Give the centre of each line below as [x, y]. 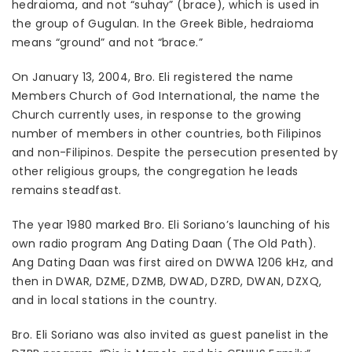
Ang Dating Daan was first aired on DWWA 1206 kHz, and [173, 263]
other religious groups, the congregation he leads [155, 172]
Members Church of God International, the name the [166, 96]
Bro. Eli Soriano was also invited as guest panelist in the [170, 335]
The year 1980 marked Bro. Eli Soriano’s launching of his [171, 225]
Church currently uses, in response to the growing [157, 115]
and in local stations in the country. [115, 301]
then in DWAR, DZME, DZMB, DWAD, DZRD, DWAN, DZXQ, [167, 282]
